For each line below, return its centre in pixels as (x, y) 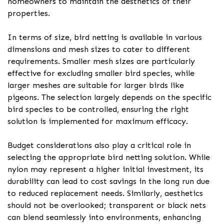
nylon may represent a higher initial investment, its (105, 169)
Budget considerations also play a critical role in (99, 145)
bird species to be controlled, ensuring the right (98, 109)
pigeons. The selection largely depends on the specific (109, 97)
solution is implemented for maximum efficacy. (98, 121)
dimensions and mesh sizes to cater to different (99, 49)
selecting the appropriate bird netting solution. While (109, 157)
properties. (29, 13)
